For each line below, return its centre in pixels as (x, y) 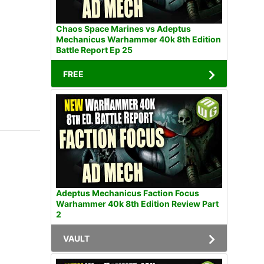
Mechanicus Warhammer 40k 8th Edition (138, 39)
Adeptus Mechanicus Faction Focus (128, 193)
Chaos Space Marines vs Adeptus (123, 28)
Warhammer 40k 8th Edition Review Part (137, 203)
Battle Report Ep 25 (94, 49)
